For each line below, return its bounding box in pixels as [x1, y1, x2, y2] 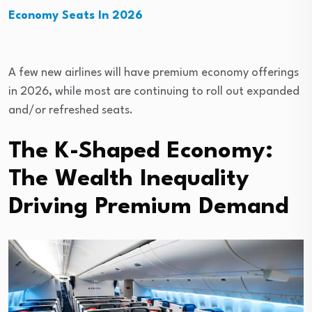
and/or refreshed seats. [8, 104, 133, 117]
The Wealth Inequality [8, 168, 249, 192]
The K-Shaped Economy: [8, 140, 273, 164]
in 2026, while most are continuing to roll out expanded [8, 86, 299, 98]
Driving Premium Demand [8, 196, 289, 219]
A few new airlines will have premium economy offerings [8, 67, 299, 79]
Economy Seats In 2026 [8, 10, 143, 22]
